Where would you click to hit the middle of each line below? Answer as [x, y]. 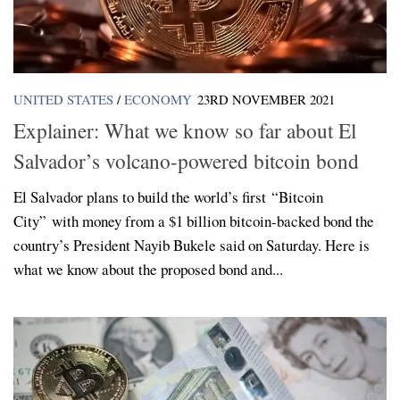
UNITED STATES [63, 100]
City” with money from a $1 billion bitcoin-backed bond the [194, 221]
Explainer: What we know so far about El [185, 130]
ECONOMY [158, 100]
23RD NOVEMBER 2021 [266, 100]
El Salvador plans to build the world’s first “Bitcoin [168, 196]
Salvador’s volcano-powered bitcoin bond [186, 160]
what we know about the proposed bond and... [148, 269]
